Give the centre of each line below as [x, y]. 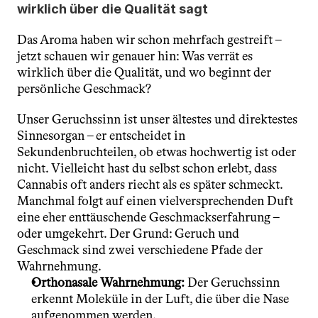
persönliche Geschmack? [84, 89]
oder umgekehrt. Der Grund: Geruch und [128, 234]
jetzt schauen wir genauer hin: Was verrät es [135, 56]
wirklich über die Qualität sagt [113, 9]
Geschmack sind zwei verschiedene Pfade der [140, 250]
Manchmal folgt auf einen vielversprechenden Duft [155, 201]
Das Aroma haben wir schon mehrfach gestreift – [149, 40]
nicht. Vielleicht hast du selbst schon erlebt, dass [147, 168]
